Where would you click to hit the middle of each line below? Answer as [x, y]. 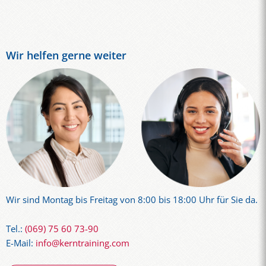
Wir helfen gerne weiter [66, 56]
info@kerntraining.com [83, 243]
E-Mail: [21, 243]
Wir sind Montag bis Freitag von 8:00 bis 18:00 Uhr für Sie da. [132, 200]
